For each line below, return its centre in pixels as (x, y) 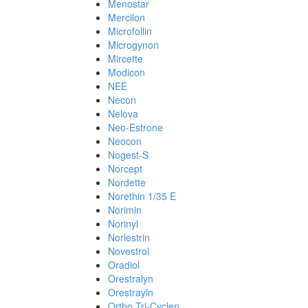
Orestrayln (131, 292)
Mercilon (126, 17)
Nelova (123, 113)
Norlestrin (129, 237)
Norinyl (123, 223)
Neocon (125, 141)
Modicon (126, 72)
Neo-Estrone (135, 127)
